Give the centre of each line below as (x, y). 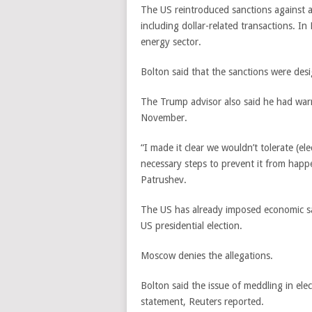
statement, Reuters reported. (202, 302)
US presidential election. (192, 226)
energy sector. (172, 42)
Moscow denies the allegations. (207, 256)
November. (164, 118)
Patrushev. (164, 180)
